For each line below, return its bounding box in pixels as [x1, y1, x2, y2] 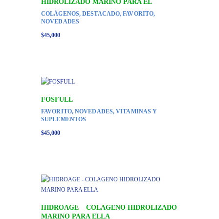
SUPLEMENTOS [41, 115, 87, 123]
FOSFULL [41, 95, 73, 103]
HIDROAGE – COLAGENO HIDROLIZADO [41, 203, 177, 211]
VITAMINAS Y [116, 108, 157, 115]
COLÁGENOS [41, 10, 79, 17]
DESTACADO [82, 10, 120, 17]
